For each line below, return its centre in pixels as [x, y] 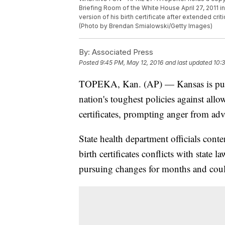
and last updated [189, 63]
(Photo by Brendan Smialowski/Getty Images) [146, 26]
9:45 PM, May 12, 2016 [132, 63]
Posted [89, 63]
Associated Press [122, 52]
